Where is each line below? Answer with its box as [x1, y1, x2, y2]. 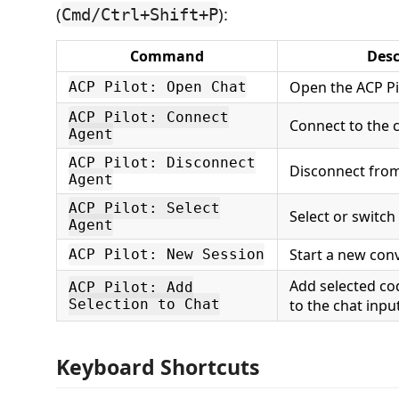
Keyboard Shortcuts [56, 352, 260, 381]
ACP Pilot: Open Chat [69, 78, 247, 95]
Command [130, 46, 204, 66]
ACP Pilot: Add [69, 279, 193, 296]
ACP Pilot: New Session [69, 246, 265, 263]
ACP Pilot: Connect [69, 109, 229, 126]
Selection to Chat [69, 296, 220, 313]
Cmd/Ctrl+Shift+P [61, 4, 218, 24]
